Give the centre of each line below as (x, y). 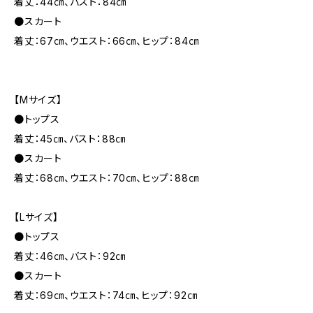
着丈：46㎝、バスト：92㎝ (70, 256)
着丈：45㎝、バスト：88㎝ (70, 139)
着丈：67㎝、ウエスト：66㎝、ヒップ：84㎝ (107, 41)
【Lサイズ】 (36, 217)
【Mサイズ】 (38, 100)
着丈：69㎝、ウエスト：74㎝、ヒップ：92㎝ (106, 295)
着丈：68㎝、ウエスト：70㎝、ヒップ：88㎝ (107, 178)
